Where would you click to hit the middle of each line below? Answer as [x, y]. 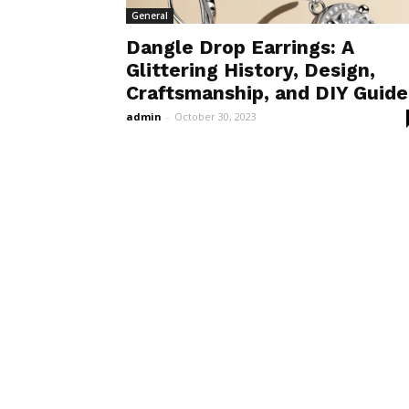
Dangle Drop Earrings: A [240, 47]
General [150, 16]
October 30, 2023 [215, 116]
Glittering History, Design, [251, 70]
